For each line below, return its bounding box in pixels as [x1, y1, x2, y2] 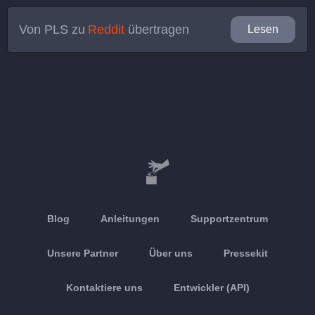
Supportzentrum [191, 213, 268, 224]
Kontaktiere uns [65, 282, 143, 293]
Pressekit [224, 247, 268, 259]
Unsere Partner [47, 247, 118, 259]
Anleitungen [101, 213, 160, 224]
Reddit [88, 22, 125, 37]
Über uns [149, 247, 193, 259]
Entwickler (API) [173, 282, 250, 293]
